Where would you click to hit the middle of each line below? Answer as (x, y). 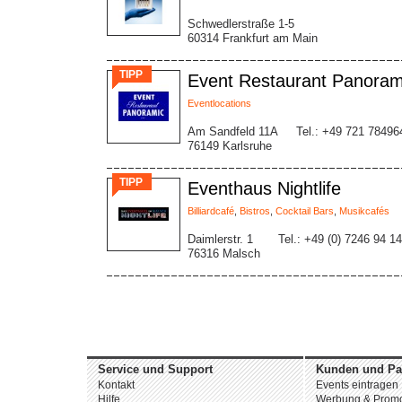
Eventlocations (219, 103)
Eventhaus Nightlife (264, 188)
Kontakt (116, 385)
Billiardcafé (211, 211)
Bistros (255, 211)
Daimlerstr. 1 (220, 239)
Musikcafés (364, 211)
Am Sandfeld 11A (233, 131)
